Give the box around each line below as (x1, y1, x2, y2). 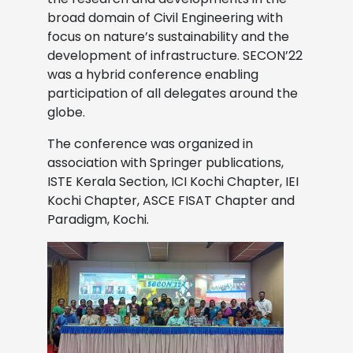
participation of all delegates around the (47, 84, 298, 102)
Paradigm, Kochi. (47, 210, 149, 229)
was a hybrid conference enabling (47, 65, 258, 84)
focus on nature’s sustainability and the (47, 27, 289, 46)
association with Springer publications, (47, 153, 284, 172)
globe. (47, 102, 85, 121)
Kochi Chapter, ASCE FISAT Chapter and (47, 191, 295, 210)
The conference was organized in (47, 134, 253, 153)
